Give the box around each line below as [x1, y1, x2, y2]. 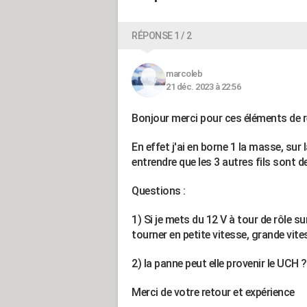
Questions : [132, 184, 188, 197]
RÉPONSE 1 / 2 [132, 30, 192, 41]
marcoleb [166, 69, 202, 79]
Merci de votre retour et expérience [132, 286, 297, 299]
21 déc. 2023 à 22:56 [166, 82, 241, 92]
